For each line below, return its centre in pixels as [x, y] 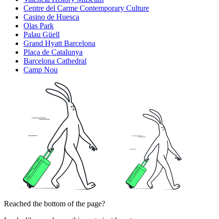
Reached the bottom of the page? [55, 204]
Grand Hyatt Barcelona [59, 44]
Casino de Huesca [51, 17]
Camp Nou [41, 70]
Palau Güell [42, 35]
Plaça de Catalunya [53, 52]
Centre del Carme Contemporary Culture [86, 8]
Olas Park [39, 26]
